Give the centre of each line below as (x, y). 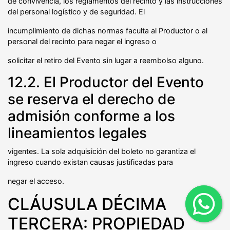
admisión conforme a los (91, 116)
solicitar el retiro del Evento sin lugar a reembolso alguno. (106, 60)
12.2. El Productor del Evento (106, 82)
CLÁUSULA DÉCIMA (87, 204)
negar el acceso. (36, 181)
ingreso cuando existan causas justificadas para (90, 162)
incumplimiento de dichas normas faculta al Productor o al (108, 30)
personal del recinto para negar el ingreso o (82, 41)
